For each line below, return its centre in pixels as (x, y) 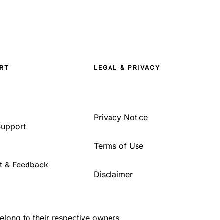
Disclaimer (113, 174)
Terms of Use (118, 146)
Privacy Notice (121, 117)
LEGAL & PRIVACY (127, 68)
